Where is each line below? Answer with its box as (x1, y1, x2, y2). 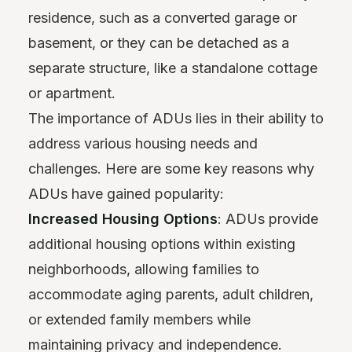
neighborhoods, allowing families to (28, 260, 259, 277)
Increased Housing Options (28, 210, 218, 227)
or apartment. (28, 84, 115, 101)
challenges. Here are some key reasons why (28, 159, 314, 177)
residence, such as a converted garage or (28, 9, 297, 26)
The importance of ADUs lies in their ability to (28, 109, 324, 126)
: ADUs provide (218, 210, 318, 227)
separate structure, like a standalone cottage (28, 59, 317, 76)
